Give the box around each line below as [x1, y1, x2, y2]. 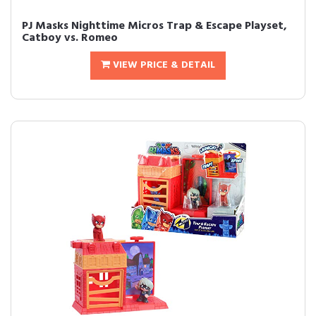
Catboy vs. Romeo [22, 29, 118, 47]
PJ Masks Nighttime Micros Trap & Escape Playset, [22, 17, 287, 35]
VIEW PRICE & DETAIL [110, 57, 215, 73]
